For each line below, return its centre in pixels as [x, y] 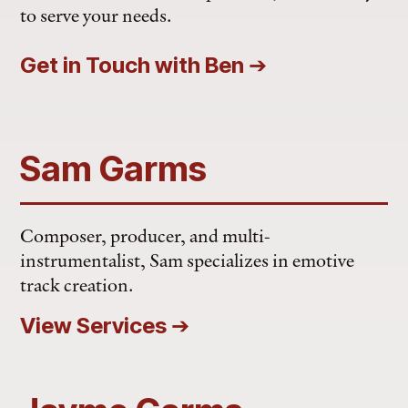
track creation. [77, 285]
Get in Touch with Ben [135, 65]
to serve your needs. [97, 15]
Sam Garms [114, 168]
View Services [96, 326]
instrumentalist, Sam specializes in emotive [188, 260]
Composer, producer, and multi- [146, 235]
